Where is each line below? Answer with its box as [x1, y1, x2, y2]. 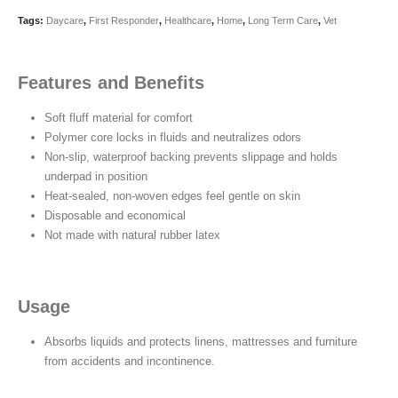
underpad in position [44, 169, 147, 183]
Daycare [46, 14, 84, 26]
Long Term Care [248, 14, 318, 26]
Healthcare [164, 14, 211, 26]
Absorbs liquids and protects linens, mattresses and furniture [44, 335, 357, 349]
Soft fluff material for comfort [44, 110, 193, 124]
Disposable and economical [44, 208, 186, 222]
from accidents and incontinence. [44, 354, 215, 369]
